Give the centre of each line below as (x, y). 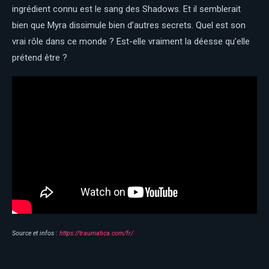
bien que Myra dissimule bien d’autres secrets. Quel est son (129, 26)
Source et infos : (36, 233)
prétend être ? (40, 58)
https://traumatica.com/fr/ (96, 233)
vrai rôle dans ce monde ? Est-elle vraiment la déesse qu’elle (131, 42)
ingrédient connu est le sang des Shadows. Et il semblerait (126, 9)
